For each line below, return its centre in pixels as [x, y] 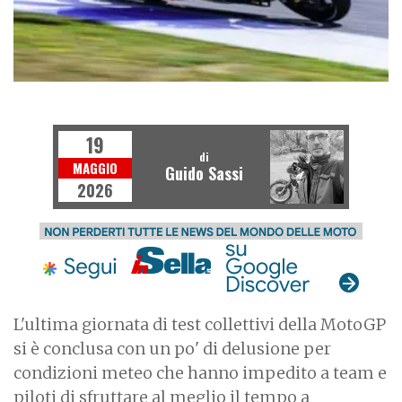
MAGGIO [95, 168]
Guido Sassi [204, 174]
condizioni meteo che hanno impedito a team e [200, 372]
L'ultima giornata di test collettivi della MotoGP [200, 324]
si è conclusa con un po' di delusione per [172, 348]
